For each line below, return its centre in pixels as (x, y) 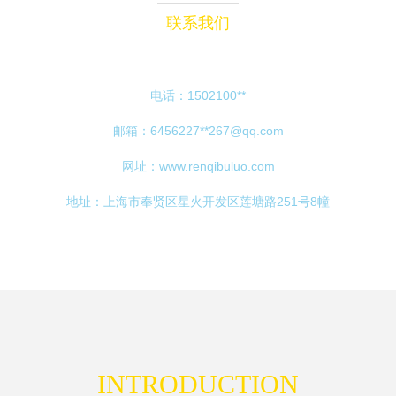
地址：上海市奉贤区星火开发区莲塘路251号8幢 (198, 202)
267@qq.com (246, 131)
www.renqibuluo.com (217, 166)
